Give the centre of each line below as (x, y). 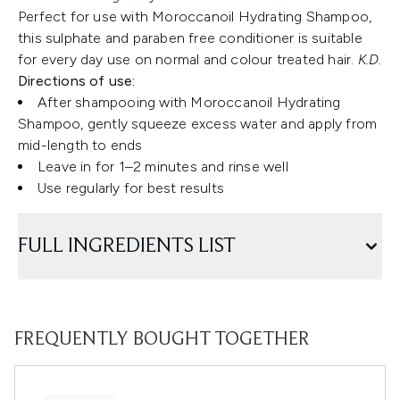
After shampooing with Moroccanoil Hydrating (189, 103)
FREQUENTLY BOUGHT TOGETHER (162, 341)
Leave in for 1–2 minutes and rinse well (163, 167)
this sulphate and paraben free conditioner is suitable (190, 38)
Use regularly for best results (131, 188)
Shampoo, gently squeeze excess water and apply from (198, 124)
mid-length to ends (80, 146)
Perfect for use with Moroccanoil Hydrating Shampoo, (195, 17)
